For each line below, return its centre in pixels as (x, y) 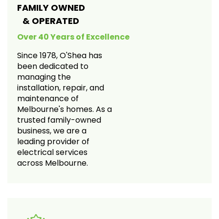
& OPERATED (48, 21)
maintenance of (48, 98)
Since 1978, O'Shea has (60, 55)
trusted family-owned (59, 120)
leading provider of (53, 141)
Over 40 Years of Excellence (73, 37)
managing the (44, 77)
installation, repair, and (61, 88)
